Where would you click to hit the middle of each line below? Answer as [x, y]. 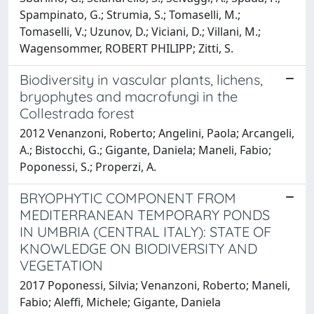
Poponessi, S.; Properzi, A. [88, 166]
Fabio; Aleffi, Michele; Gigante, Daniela [120, 302]
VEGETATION [61, 265]
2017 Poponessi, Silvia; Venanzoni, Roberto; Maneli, [155, 285]
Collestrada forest [77, 113]
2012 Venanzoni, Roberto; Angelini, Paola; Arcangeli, [157, 133]
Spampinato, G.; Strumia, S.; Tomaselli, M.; [130, 14]
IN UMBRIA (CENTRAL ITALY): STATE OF [145, 231]
